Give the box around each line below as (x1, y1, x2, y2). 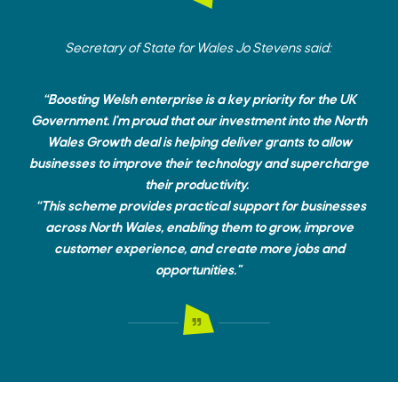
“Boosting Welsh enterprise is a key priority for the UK (42, 93, 356, 107)
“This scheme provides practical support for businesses (32, 200, 366, 214)
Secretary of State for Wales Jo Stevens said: (64, 42, 334, 56)
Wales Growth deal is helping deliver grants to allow (46, 136, 352, 150)
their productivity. (144, 179, 254, 193)
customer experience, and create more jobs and (53, 243, 345, 257)
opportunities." (155, 264, 243, 278)
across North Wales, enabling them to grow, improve (44, 221, 354, 235)
